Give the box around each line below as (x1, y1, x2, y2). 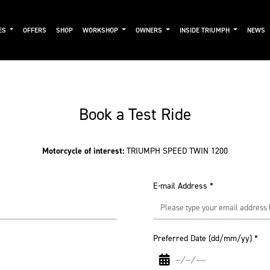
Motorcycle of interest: (42, 145, 127, 157)
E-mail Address (153, 180, 207, 192)
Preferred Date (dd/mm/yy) (153, 233, 252, 244)
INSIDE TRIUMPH (179, 25, 231, 35)
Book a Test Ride (79, 104, 191, 125)
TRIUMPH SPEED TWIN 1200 (127, 145, 228, 157)
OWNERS (136, 25, 165, 35)
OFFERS (23, 25, 47, 35)
